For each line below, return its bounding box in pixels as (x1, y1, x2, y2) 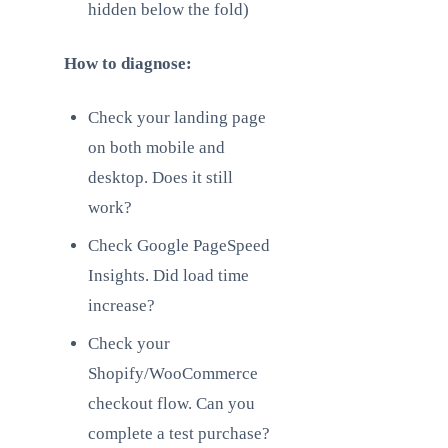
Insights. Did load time (88, 266, 249, 285)
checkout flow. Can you (88, 394, 255, 413)
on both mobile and (88, 138, 225, 157)
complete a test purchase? (88, 424, 270, 443)
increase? (88, 296, 155, 315)
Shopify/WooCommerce (88, 364, 258, 383)
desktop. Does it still (88, 168, 233, 187)
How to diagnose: (64, 54, 192, 73)
